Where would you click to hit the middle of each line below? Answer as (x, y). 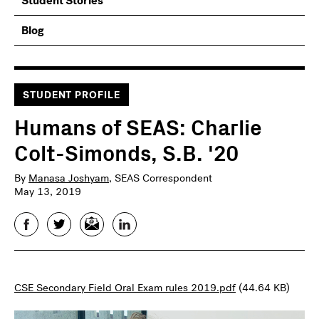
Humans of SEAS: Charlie (138, 126)
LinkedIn (137, 223)
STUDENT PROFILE (72, 95)
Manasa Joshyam (69, 178)
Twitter (68, 223)
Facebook (42, 223)
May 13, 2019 (48, 191)
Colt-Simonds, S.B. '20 (127, 151)
